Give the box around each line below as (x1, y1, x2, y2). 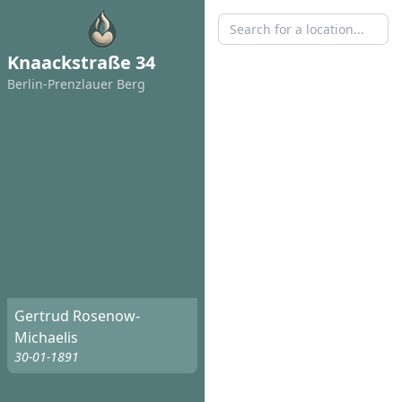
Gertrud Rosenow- (14, 306, 140, 327)
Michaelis (14, 328, 78, 348)
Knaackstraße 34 (7, 50, 155, 74)
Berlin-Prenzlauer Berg (7, 75, 145, 92)
